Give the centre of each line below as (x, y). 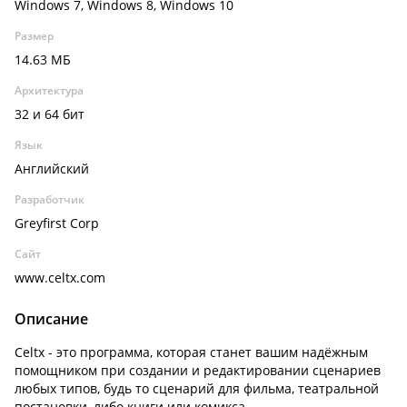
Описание (51, 319)
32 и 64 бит (50, 114)
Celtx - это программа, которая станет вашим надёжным (191, 352)
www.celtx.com (60, 278)
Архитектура (49, 90)
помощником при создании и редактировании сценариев (198, 370)
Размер (34, 36)
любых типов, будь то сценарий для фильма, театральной (197, 388)
